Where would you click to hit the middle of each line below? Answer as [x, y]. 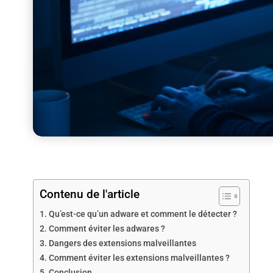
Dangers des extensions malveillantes [122, 243]
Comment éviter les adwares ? [107, 229]
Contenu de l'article [89, 194]
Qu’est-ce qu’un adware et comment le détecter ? [143, 214]
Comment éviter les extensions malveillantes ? [139, 258]
